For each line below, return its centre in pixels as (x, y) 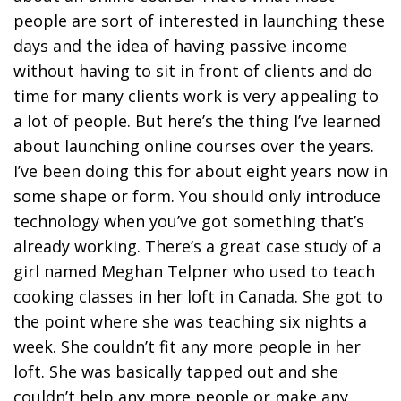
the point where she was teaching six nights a (190, 321)
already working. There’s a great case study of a (197, 246)
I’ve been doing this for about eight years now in (200, 171)
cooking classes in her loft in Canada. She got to (198, 296)
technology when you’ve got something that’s (189, 221)
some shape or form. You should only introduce (197, 196)
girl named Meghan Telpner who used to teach (194, 271)
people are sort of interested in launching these (199, 20)
